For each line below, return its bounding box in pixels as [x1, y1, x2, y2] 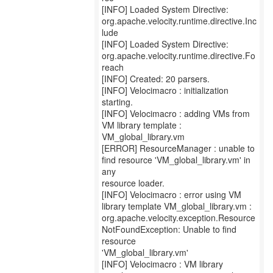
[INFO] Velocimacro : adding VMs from [102, 107, 250, 119]
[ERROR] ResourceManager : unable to [102, 142, 255, 154]
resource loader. [102, 177, 165, 189]
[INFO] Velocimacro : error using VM [102, 188, 241, 200]
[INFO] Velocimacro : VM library [102, 258, 223, 270]
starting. [102, 96, 133, 108]
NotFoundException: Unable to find [102, 223, 236, 235]
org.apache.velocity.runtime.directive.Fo [102, 49, 255, 62]
